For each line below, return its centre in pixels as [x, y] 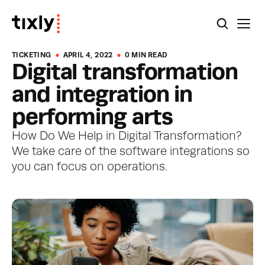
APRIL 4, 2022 [88, 56]
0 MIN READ [146, 56]
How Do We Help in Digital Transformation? [127, 137]
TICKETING [32, 56]
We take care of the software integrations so [131, 152]
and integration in [102, 95]
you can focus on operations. [90, 167]
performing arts [92, 118]
